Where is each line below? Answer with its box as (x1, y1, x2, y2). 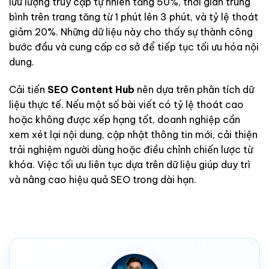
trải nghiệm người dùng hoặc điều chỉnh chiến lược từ (9, 144, 253, 156)
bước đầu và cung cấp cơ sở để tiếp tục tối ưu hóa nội (9, 41, 259, 53)
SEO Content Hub (47, 83, 134, 96)
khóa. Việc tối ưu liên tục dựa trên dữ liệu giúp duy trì (9, 159, 250, 171)
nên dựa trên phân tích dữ (134, 83, 254, 96)
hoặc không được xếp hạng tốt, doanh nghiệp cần (9, 113, 240, 126)
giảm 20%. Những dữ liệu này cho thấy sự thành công (9, 26, 253, 38)
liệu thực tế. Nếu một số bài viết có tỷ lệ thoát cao (9, 98, 244, 111)
